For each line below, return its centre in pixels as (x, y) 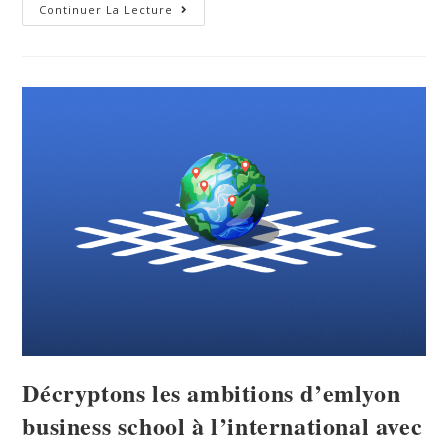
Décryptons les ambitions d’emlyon (211, 393)
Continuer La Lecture (106, 10)
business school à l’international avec (222, 426)
